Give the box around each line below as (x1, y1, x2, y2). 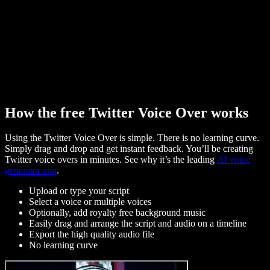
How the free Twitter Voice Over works (5, 104, 248, 121)
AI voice (217, 154, 250, 165)
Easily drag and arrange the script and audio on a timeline (29, 218, 246, 229)
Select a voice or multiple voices (29, 196, 151, 207)
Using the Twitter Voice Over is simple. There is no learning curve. (5, 133, 259, 143)
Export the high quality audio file (29, 229, 154, 240)
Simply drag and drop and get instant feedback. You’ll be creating (5, 143, 253, 154)
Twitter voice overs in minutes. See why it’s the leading (5, 154, 217, 165)
